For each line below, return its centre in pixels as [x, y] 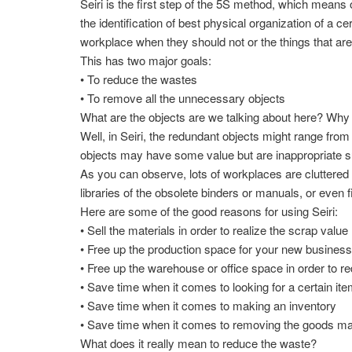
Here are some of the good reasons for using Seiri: [209, 211]
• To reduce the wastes [139, 79]
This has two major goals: [146, 60]
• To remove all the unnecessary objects [183, 98]
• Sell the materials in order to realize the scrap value [214, 230]
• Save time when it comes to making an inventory [209, 306]
